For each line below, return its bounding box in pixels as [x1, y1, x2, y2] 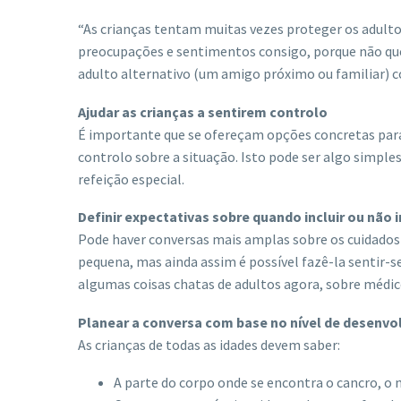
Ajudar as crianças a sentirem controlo [78, 102, 328, 121]
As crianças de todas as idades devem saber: [78, 335, 340, 354]
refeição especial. [78, 169, 184, 188]
